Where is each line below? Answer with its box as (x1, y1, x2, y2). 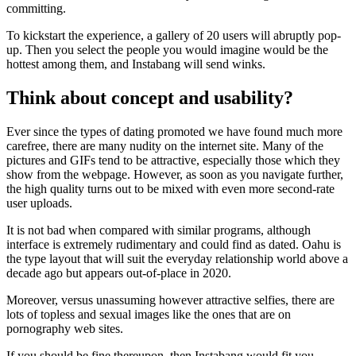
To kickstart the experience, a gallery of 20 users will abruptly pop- (6, 28, 341, 42)
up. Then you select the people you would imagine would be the (6, 42, 328, 56)
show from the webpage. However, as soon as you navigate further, (6, 167, 343, 181)
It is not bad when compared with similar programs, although (6, 222, 311, 237)
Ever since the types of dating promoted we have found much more (6, 124, 342, 138)
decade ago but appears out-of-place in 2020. (6, 265, 231, 280)
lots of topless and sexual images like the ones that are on (6, 307, 291, 321)
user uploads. (6, 195, 72, 210)
